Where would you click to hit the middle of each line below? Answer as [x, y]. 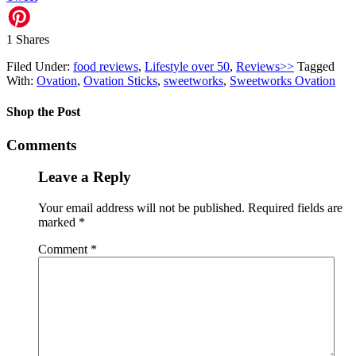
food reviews [106, 66]
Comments [41, 145]
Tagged [316, 66]
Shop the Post [43, 112]
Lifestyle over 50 [187, 66]
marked [58, 222]
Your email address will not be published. [141, 207]
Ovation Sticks [120, 80]
